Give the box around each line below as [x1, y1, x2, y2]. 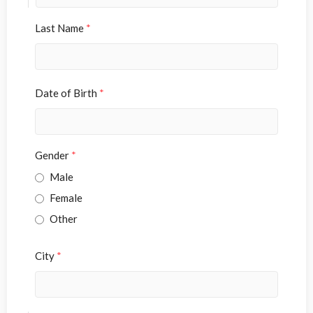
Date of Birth [35, 86, 99, 99]
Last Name [35, 21, 86, 34]
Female [50, 191, 82, 205]
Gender [35, 148, 71, 161]
